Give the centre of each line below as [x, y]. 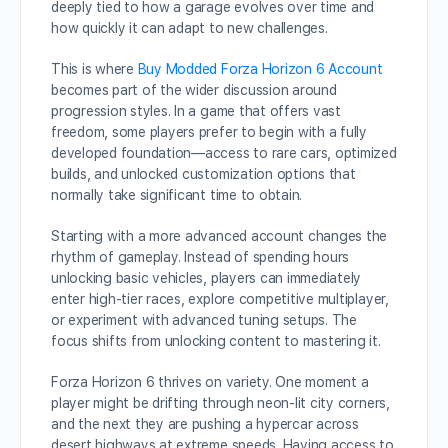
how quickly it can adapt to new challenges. [189, 28]
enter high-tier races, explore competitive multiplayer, [220, 299]
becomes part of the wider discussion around [194, 90]
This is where [94, 69]
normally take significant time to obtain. [177, 195]
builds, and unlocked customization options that [203, 174]
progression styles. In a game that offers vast [196, 111]
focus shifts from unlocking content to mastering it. [216, 341]
